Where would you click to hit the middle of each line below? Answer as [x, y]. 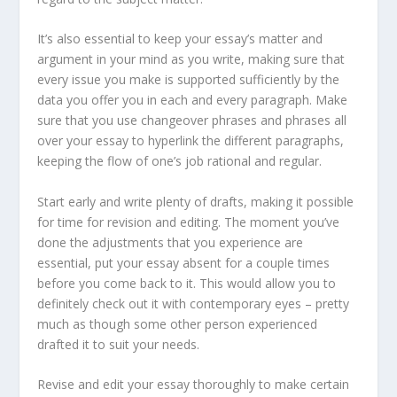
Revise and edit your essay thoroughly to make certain [194, 384]
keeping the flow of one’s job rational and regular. [180, 161]
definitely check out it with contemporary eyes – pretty [194, 303]
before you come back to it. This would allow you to [187, 283]
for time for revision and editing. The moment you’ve [189, 222]
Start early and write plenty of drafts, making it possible [196, 201]
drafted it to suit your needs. [119, 344]
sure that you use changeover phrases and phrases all [192, 121]
